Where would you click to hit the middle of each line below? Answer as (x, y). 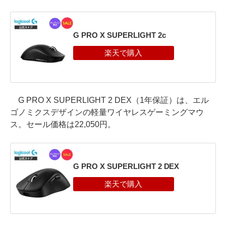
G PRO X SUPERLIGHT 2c (119, 35)
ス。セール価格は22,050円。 (63, 124)
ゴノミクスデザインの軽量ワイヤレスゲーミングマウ (107, 112)
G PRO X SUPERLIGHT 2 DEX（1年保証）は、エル (109, 100)
